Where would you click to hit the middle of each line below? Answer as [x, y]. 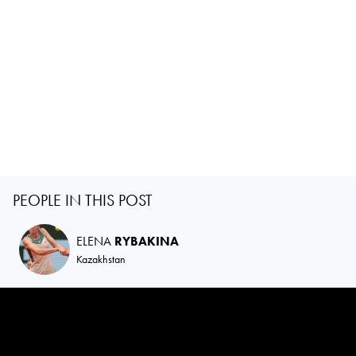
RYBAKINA [147, 241]
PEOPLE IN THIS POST [83, 200]
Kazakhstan [101, 259]
